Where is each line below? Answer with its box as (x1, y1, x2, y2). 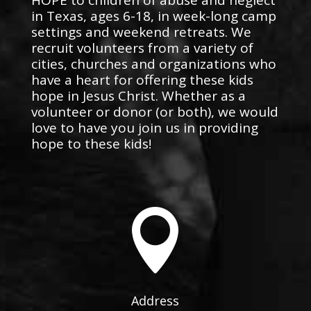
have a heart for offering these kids (31, 70, 253, 89)
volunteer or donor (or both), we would (31, 102, 278, 121)
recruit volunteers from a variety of (31, 38, 253, 57)
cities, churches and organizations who (31, 54, 276, 73)
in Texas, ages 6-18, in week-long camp (31, 6, 276, 25)
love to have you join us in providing (31, 118, 258, 137)
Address (131, 292, 180, 309)
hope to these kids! (31, 134, 151, 153)
